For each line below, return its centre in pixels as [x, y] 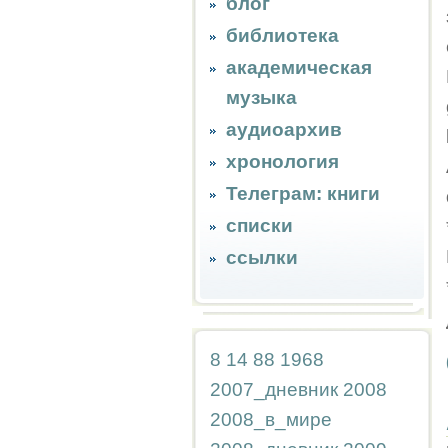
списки [259, 225]
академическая [299, 67]
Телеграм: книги [303, 193]
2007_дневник [274, 389]
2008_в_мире [271, 419]
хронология [282, 161]
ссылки [262, 257]
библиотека [282, 35]
